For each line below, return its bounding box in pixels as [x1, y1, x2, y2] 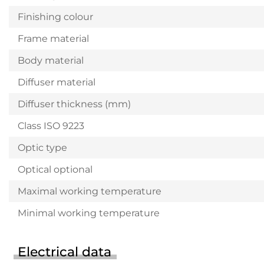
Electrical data [18, 244, 111, 260]
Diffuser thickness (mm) [18, 98, 131, 110]
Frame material [18, 32, 89, 45]
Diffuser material [18, 76, 95, 88]
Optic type [18, 141, 67, 154]
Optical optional [18, 163, 93, 176]
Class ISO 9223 [18, 120, 84, 132]
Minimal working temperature [18, 207, 160, 219]
